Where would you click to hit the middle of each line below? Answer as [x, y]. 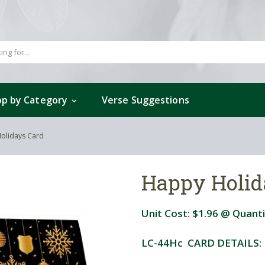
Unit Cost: [167, 213]
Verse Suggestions [146, 100]
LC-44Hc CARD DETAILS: [201, 243]
